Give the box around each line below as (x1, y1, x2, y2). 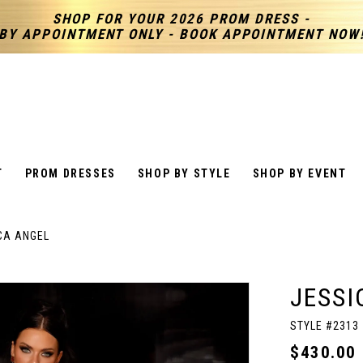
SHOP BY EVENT (252, 167, 347, 180)
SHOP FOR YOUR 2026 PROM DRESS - (53, 11, 310, 27)
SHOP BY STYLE (137, 167, 231, 180)
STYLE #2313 (290, 319, 359, 332)
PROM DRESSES (24, 167, 116, 180)
